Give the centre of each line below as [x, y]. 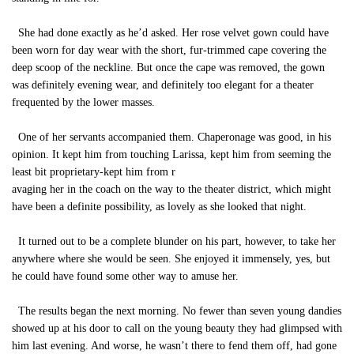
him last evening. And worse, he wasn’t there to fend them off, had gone [174, 346]
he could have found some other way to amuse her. [125, 276]
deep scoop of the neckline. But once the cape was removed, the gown [168, 68]
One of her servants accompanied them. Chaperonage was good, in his [171, 137]
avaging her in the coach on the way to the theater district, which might [171, 189]
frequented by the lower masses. [83, 102]
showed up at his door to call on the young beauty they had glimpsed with [177, 328]
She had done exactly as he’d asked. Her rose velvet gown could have [170, 33]
